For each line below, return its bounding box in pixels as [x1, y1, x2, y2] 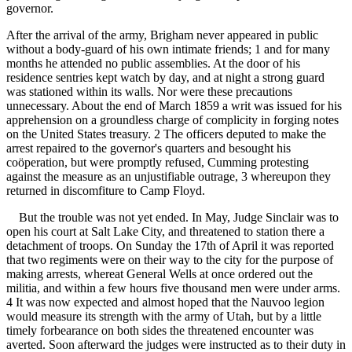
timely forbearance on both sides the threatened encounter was [6, 324, 313, 338]
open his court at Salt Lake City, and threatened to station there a [6, 225, 324, 239]
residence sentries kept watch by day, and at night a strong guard [6, 71, 324, 85]
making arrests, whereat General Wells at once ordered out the [6, 267, 313, 281]
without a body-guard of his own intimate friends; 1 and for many [6, 42, 330, 57]
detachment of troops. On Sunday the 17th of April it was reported [6, 239, 334, 253]
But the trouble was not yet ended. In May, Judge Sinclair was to [6, 211, 339, 225]
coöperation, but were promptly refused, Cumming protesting [6, 156, 309, 170]
